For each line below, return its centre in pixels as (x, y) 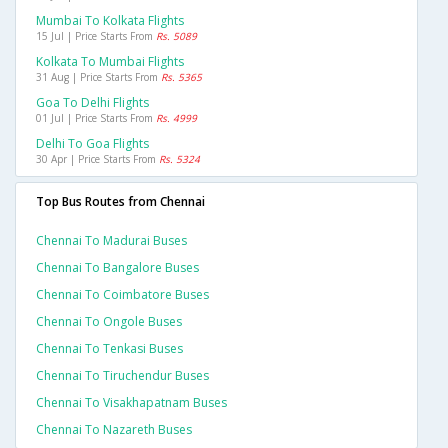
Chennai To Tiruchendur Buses (122, 375)
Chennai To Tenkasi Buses (109, 348)
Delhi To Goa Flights (92, 143)
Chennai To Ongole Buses (109, 321)
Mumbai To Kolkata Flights (110, 20)
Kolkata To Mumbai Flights (110, 61)
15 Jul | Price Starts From (96, 35)
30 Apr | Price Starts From (97, 158)
